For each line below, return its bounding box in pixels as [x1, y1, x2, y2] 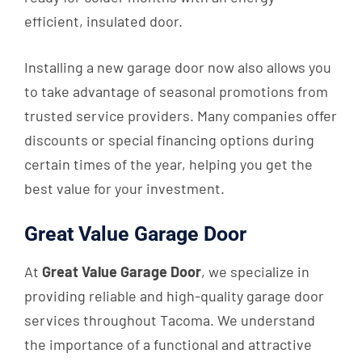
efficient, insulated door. [24, 12, 183, 31]
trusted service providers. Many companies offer [24, 107, 337, 125]
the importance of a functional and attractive [24, 335, 312, 354]
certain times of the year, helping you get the [24, 155, 313, 174]
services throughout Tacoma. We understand [24, 311, 315, 330]
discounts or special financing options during [24, 131, 314, 149]
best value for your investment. [24, 179, 225, 198]
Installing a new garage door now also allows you [24, 58, 331, 77]
